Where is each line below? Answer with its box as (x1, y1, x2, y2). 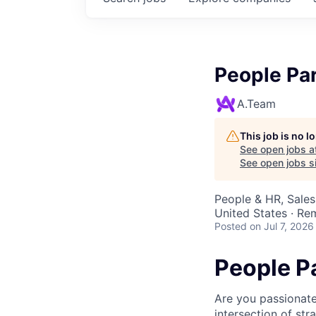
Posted (214, 220, 247, 232)
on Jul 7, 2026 (250, 220, 314, 232)
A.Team (237, 97, 276, 111)
